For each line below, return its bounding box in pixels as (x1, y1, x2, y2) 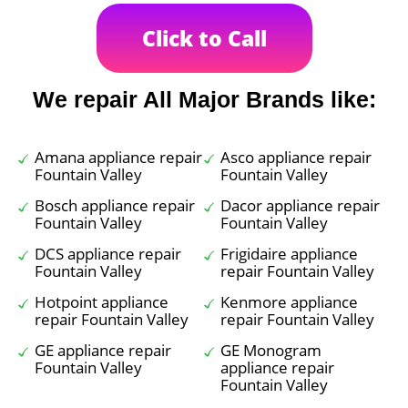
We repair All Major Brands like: (32, 87, 376, 112)
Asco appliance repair (220, 147, 372, 168)
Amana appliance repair (35, 147, 202, 168)
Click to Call (141, 24, 267, 53)
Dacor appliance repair (220, 195, 380, 216)
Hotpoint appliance (35, 291, 168, 312)
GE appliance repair (35, 340, 171, 361)
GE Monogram (220, 340, 321, 361)
